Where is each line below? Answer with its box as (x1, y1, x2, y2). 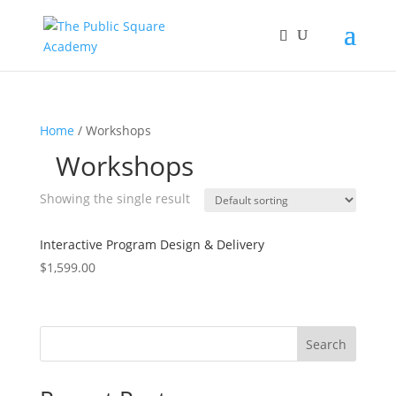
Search (306, 336, 347, 353)
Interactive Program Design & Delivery (39, 236, 264, 253)
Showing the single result (39, 190, 190, 207)
